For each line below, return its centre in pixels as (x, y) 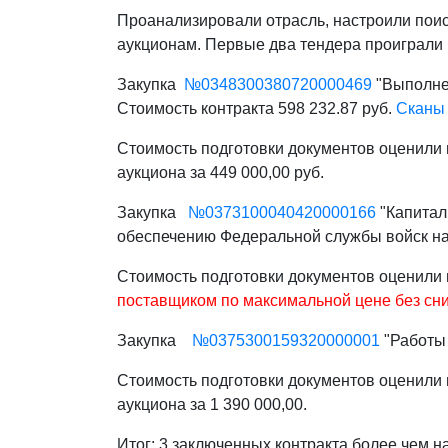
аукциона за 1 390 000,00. (212, 404)
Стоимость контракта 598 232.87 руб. (256, 108)
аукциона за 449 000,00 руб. (220, 172)
